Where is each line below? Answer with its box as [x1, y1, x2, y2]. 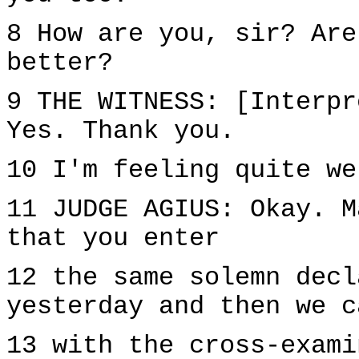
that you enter [6, 224, 220, 253]
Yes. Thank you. [6, 117, 235, 146]
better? [6, 49, 113, 78]
